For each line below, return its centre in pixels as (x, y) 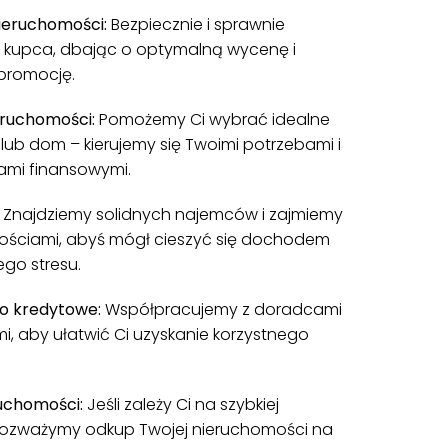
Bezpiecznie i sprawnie (196, 24)
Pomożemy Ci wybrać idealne (213, 119)
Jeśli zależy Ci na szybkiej (181, 404)
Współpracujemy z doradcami (222, 309)
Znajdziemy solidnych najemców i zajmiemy (173, 214)
